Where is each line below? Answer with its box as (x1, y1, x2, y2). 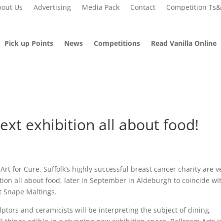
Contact (130, 2, 155, 12)
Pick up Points (4, 38, 53, 48)
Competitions (94, 38, 140, 48)
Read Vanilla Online (151, 38, 217, 48)
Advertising (33, 2, 71, 12)
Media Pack (81, 2, 119, 12)
